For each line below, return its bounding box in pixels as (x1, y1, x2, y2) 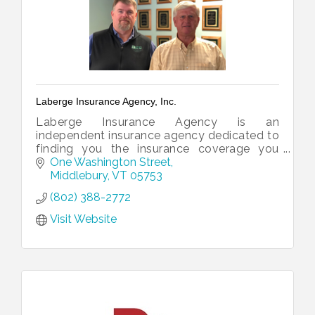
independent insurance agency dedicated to (36, 128, 279, 142)
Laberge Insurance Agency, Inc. (36, 95, 176, 107)
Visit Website (50, 212, 117, 226)
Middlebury (50, 169, 108, 183)
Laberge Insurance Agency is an (36, 115, 279, 129)
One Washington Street (50, 155, 171, 169)
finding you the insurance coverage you (36, 141, 279, 155)
